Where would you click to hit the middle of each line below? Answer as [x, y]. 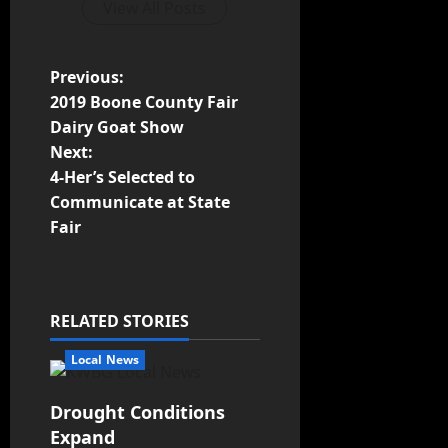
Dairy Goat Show [117, 127]
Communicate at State [140, 202]
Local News [105, 360]
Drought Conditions [137, 412]
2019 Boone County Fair [144, 102]
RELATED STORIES [119, 321]
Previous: [87, 77]
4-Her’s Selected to [122, 177]
